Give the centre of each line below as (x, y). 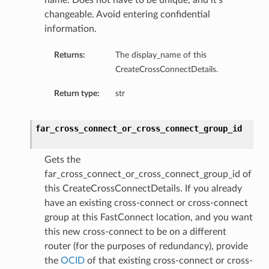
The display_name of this (161, 55)
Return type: (77, 94)
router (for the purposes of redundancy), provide (146, 246)
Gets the (62, 160)
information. (70, 29)
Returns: (69, 55)
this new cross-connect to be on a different (135, 232)
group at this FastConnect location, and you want (148, 218)
